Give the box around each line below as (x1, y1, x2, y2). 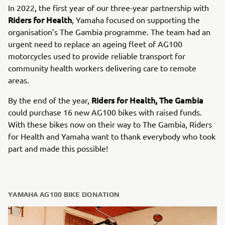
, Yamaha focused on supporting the (72, 15, 200, 25)
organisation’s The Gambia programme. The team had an (8, 27, 210, 37)
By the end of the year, (8, 95, 91, 105)
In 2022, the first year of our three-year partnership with (8, 3, 209, 13)
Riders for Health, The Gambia (91, 94, 203, 105)
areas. (8, 75, 29, 85)
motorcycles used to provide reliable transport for (8, 51, 185, 61)
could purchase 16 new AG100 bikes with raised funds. (8, 107, 202, 117)
